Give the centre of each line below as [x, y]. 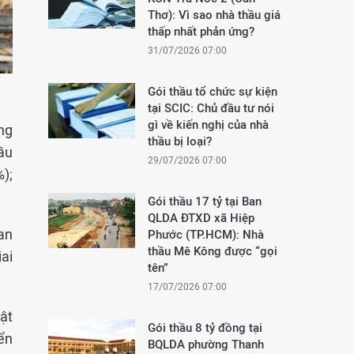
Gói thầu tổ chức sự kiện [213, 91]
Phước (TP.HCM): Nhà [206, 234]
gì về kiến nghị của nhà [208, 124]
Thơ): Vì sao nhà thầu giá [214, 15]
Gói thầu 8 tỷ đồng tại [205, 328]
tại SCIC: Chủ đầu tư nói [211, 108]
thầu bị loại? [180, 141]
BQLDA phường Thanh [206, 344]
